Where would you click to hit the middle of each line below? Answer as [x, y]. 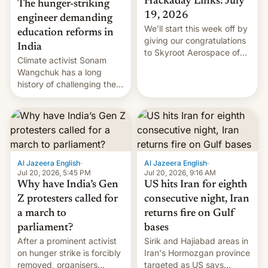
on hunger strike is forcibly [69, 253]
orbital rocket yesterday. [192, 100]
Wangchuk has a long [60, 72]
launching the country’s [190, 77]
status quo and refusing [64, 96]
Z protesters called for [68, 200]
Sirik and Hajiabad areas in [196, 241]
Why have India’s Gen [68, 185]
